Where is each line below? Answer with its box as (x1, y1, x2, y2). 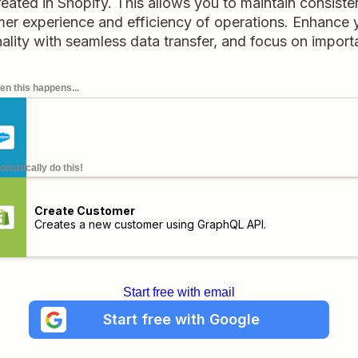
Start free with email (123, 285, 235, 299)
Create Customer (34, 204, 135, 217)
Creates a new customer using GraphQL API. (34, 217, 266, 231)
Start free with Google (102, 311, 260, 328)
